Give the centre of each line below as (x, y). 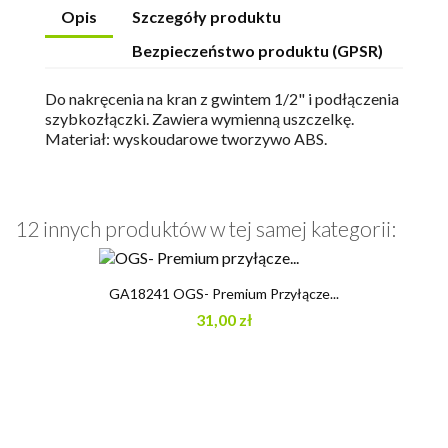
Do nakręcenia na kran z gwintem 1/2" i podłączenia (222, 99)
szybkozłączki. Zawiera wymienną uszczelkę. (199, 119)
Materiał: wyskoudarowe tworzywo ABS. (186, 139)
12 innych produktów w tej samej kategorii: (205, 229)
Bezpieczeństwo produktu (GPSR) (258, 51)
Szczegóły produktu (207, 17)
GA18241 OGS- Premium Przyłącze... (224, 294)
